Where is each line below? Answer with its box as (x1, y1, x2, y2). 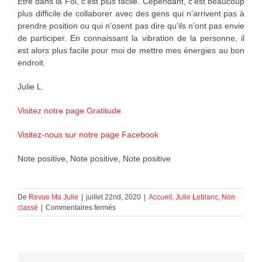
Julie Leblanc (175, 193, 218, 201)
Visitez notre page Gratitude (17, 106, 121, 115)
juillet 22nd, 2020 (86, 193, 141, 201)
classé (18, 204, 38, 212)
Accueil (149, 193, 172, 201)
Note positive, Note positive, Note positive (17, 154, 171, 163)
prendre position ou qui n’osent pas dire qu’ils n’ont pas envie (17, 21, 245, 30)
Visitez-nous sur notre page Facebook (17, 130, 158, 139)
